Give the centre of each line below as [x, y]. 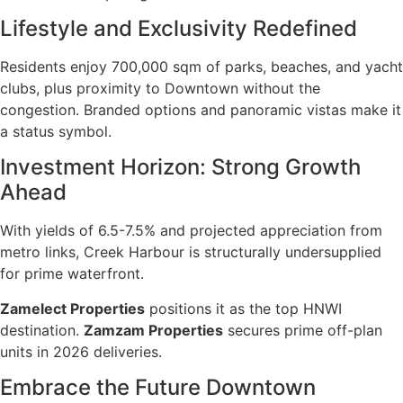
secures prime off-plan [303, 330]
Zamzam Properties [153, 330]
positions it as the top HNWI [243, 308]
